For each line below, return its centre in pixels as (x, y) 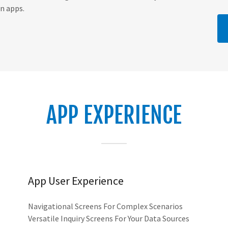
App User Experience (76, 181)
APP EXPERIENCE (114, 115)
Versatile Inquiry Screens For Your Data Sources (108, 219)
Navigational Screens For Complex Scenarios (105, 206)
